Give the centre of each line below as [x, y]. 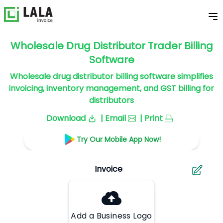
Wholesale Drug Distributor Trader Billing [111, 46]
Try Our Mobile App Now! [118, 139]
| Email [113, 118]
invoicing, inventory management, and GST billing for [111, 88]
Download [66, 118]
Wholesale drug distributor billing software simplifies [111, 76]
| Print [151, 118]
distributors [111, 100]
